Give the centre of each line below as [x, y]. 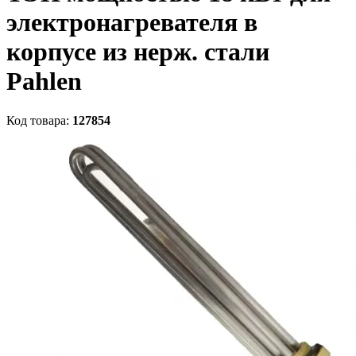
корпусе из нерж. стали [138, 52]
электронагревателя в [132, 23]
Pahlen [44, 81]
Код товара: [39, 120]
